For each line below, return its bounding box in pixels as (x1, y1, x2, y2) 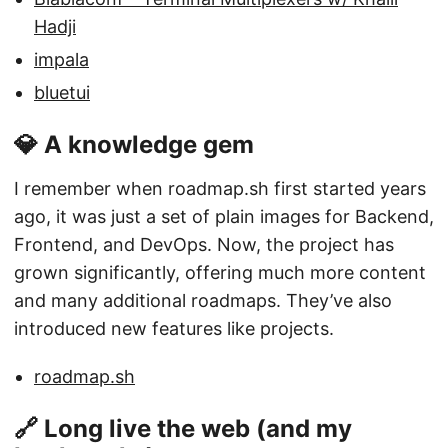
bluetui (34, 81, 90, 103)
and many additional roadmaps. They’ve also (14, 289, 392, 311)
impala (34, 48, 89, 70)
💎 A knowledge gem (14, 129, 254, 159)
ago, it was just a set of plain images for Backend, (14, 205, 434, 227)
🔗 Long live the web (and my (14, 413, 352, 443)
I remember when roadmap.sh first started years (14, 177, 426, 199)
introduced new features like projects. (14, 317, 334, 339)
